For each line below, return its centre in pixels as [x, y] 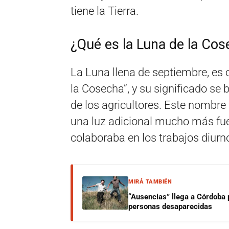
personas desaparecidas [170, 207]
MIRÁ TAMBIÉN [150, 182]
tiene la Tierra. [105, 11]
